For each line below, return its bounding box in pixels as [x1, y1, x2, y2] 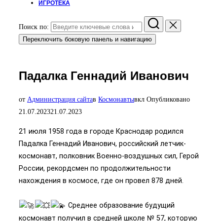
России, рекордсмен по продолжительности [19, 164, 171, 172]
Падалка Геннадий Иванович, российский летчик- [19, 139, 186, 147]
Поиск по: [19, 22, 49, 31]
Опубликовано [147, 95, 190, 104]
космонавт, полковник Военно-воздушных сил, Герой [19, 151, 199, 160]
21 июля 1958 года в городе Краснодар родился [19, 127, 184, 135]
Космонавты [98, 95, 134, 104]
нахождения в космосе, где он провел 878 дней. [19, 176, 184, 184]
